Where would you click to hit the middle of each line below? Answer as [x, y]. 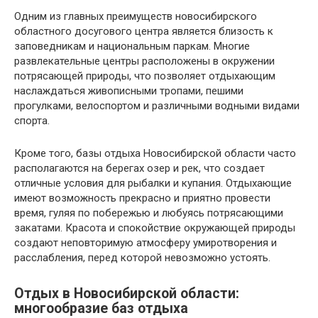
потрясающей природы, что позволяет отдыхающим [145, 76]
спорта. [32, 121]
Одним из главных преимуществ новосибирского [136, 16]
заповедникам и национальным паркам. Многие [132, 46]
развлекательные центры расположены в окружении [144, 61]
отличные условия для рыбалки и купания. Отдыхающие [153, 183]
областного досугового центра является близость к [144, 31]
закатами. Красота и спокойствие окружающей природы [155, 228]
